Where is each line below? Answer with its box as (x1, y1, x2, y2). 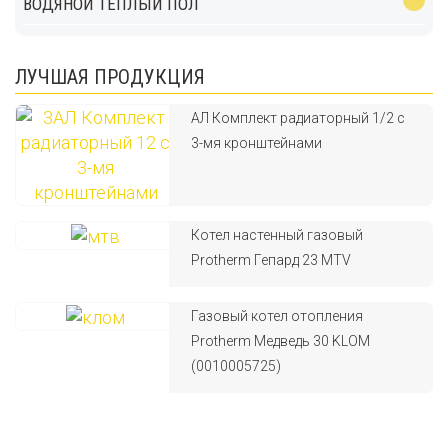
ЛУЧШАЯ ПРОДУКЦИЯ (15, 65, 205, 89)
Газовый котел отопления (191, 308, 364, 324)
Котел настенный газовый (191, 227, 364, 243)
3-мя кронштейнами (191, 135, 323, 151)
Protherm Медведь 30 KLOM (191, 333, 371, 349)
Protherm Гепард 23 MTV (191, 252, 352, 268)
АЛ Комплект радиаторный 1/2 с (191, 110, 406, 126)
